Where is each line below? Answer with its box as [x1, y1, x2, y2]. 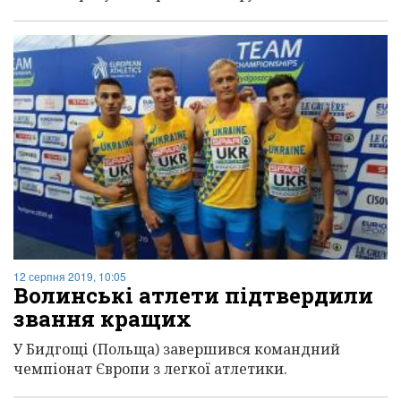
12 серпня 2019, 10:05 [13, 269, 126, 285]
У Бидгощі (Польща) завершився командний [13, 339, 340, 360]
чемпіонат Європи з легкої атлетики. [13, 359, 287, 380]
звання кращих [13, 304, 192, 334]
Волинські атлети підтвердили [13, 281, 373, 311]
